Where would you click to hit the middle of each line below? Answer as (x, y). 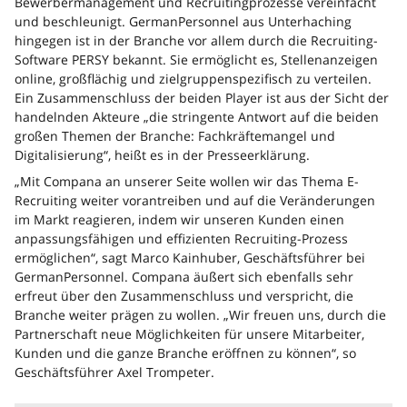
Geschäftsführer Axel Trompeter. (114, 372)
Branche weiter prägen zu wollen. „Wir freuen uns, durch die (200, 315)
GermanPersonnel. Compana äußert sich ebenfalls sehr (184, 277)
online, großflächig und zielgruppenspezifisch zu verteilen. (193, 79)
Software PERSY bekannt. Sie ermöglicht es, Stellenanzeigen (196, 60)
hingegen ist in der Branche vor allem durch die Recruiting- (196, 40)
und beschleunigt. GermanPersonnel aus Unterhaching (183, 21)
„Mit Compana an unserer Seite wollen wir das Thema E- (187, 181)
